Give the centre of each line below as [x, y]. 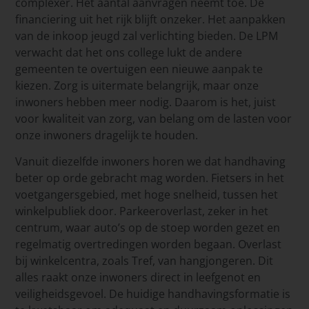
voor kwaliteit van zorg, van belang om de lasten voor [154, 118]
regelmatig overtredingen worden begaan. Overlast [149, 245]
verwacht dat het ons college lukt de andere [129, 52]
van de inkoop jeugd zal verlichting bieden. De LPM [147, 36]
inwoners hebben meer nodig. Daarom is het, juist [146, 102]
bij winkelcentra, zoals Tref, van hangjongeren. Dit [144, 261]
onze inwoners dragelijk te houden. [108, 135]
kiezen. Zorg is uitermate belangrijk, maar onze [137, 85]
